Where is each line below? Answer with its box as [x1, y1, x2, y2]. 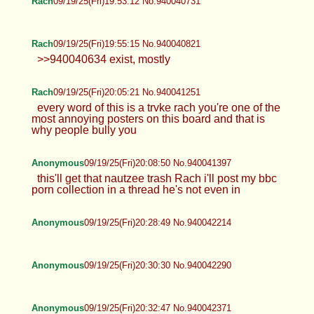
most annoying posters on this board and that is [31, 112, 265, 125]
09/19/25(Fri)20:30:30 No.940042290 [83, 259, 231, 271]
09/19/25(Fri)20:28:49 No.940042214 [83, 217, 231, 228]
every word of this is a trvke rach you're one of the [36, 101, 280, 114]
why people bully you [31, 123, 137, 136]
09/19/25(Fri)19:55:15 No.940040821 [53, 38, 200, 49]
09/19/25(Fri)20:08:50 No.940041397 [83, 157, 231, 168]
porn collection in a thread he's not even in [31, 183, 240, 196]
